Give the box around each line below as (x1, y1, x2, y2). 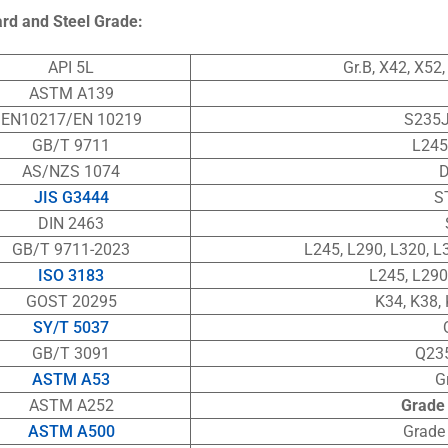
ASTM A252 (28, 396, 114, 416)
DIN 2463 (38, 214, 105, 234)
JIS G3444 (33, 188, 109, 208)
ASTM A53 (32, 370, 111, 390)
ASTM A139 (28, 84, 114, 104)
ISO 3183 (38, 266, 105, 286)
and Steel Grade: (17, 12, 143, 32)
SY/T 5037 (33, 318, 110, 338)
